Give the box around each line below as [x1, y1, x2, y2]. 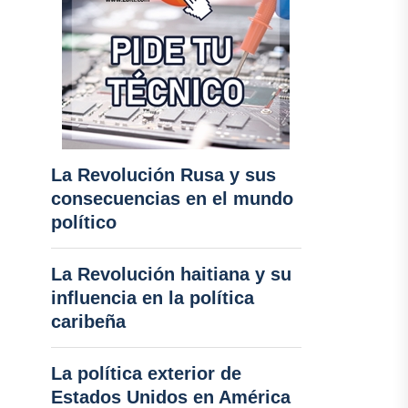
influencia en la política [50, 288, 254, 308]
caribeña [50, 311, 126, 331]
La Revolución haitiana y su [50, 264, 291, 284]
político [50, 212, 117, 232]
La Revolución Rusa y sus [50, 165, 276, 185]
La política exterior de [50, 363, 241, 383]
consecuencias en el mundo [50, 189, 293, 209]
